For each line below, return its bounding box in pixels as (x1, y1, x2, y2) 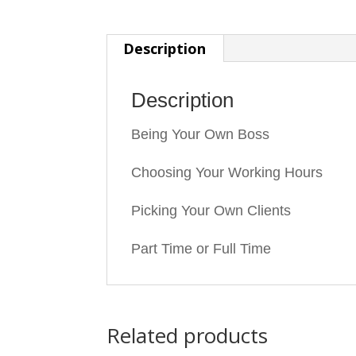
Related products (106, 321, 269, 350)
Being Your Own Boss (131, 126, 270, 142)
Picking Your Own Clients (131, 203, 292, 219)
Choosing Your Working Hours (131, 164, 323, 180)
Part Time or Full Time (131, 241, 272, 257)
